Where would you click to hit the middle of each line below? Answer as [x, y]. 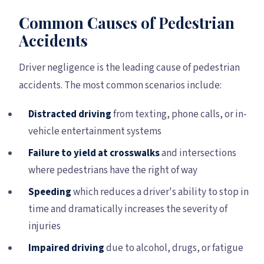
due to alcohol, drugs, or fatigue [174, 248]
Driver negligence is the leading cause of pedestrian [129, 67]
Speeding [50, 192]
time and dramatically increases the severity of [128, 209]
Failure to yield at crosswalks [94, 153]
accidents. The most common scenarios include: [120, 85]
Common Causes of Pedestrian [127, 22]
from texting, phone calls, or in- [179, 114]
